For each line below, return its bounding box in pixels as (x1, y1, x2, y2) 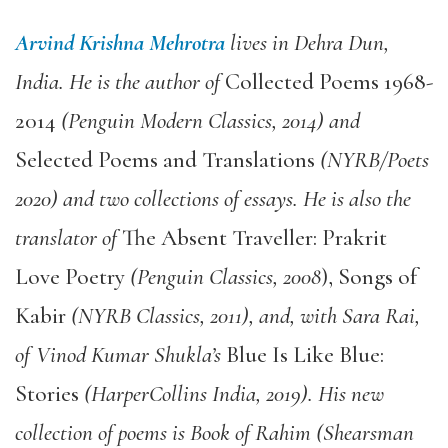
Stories (15, 379, 79, 408)
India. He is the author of (15, 67, 225, 96)
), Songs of (321, 262, 417, 291)
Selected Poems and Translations (15, 145, 315, 174)
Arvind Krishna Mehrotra (15, 28, 225, 57)
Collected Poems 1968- (225, 67, 433, 96)
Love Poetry (15, 262, 125, 291)
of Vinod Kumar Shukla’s (15, 340, 226, 369)
